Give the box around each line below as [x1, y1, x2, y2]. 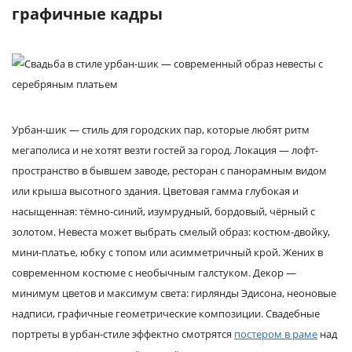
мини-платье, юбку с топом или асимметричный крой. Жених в [12, 245, 323, 259]
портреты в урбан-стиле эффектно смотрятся [12, 327, 234, 341]
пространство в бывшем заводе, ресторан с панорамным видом [12, 163, 327, 178]
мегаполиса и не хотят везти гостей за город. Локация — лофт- [12, 143, 318, 157]
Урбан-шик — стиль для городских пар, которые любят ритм [12, 123, 310, 137]
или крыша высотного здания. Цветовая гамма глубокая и [12, 184, 299, 198]
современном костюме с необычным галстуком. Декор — [12, 266, 296, 280]
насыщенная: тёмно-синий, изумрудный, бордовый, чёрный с [12, 204, 315, 218]
